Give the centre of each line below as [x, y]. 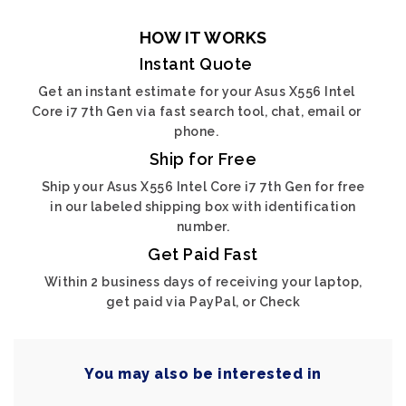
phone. [196, 131]
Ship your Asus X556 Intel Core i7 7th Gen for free [203, 187]
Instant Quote [196, 64]
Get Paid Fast [203, 254]
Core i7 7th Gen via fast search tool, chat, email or [196, 111]
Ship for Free [203, 159]
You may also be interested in [203, 374]
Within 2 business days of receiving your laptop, [203, 282]
